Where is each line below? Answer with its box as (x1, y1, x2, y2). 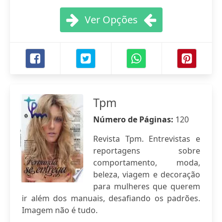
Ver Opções (84, 13, 138, 26)
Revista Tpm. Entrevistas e (93, 133, 200, 144)
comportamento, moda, (93, 157, 200, 168)
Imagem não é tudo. (22, 205, 98, 216)
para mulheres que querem (93, 181, 200, 192)
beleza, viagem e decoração (93, 169, 200, 180)
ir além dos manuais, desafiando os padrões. (22, 193, 200, 204)
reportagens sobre (93, 145, 200, 156)
